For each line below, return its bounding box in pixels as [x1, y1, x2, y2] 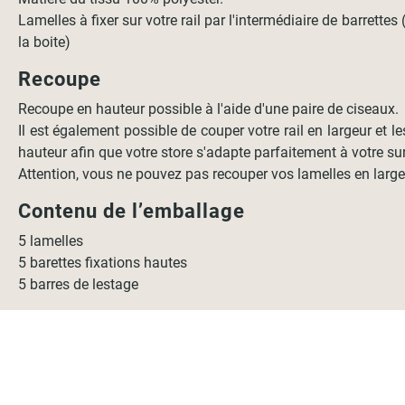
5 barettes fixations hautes [18, 254, 188, 271]
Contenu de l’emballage [18, 200, 246, 222]
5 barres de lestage [18, 276, 139, 293]
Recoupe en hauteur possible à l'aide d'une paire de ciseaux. [18, 100, 400, 118]
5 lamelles [18, 232, 84, 250]
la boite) [18, 33, 71, 51]
